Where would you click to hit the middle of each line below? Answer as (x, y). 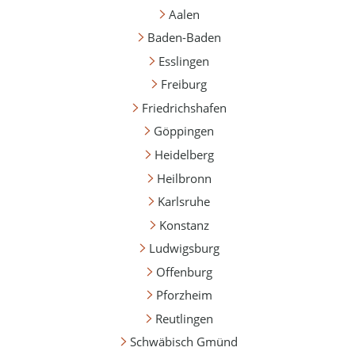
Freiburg (184, 84)
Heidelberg (184, 154)
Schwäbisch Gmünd (184, 342)
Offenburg (184, 271)
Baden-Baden (184, 38)
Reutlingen (184, 318)
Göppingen (184, 131)
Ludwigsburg (184, 248)
